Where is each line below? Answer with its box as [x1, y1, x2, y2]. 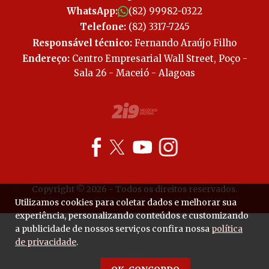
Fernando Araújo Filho [132, 37, 237, 49]
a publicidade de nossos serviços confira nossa [15, 223, 211, 234]
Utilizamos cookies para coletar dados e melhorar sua [15, 197, 237, 208]
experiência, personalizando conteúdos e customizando [15, 210, 249, 221]
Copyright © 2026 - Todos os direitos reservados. [32, 184, 237, 195]
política [211, 223, 243, 234]
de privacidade [15, 237, 76, 247]
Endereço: [22, 53, 70, 65]
